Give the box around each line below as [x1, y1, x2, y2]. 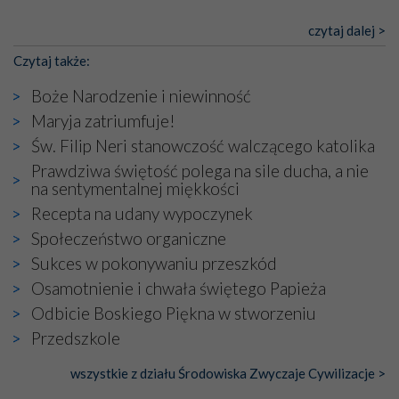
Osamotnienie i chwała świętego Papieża [31, 278, 326, 299]
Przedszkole [31, 328, 120, 349]
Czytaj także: [13, 53, 90, 69]
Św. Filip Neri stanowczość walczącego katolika [31, 135, 375, 157]
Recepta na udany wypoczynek [31, 203, 253, 224]
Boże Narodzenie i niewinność [31, 85, 251, 107]
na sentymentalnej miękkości [31, 178, 240, 199]
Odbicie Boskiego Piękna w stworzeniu [31, 303, 316, 324]
